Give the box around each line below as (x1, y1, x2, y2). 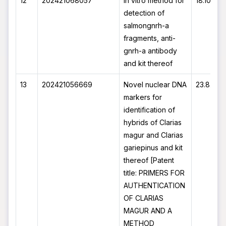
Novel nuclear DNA (124, 80, 187, 89)
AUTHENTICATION (124, 181, 186, 190)
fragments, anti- (124, 34, 176, 42)
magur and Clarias (124, 131, 184, 139)
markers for (124, 93, 162, 101)
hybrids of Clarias (124, 118, 182, 127)
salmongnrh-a (124, 21, 169, 30)
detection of (124, 9, 165, 17)
